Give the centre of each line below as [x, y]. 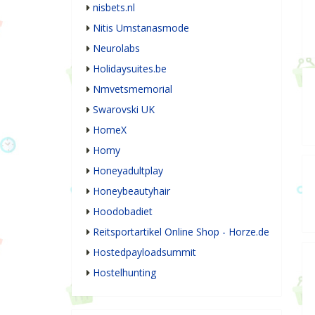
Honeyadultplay [128, 171]
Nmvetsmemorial [133, 89]
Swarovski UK [124, 110]
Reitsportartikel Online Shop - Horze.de [181, 232]
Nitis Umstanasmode [141, 28]
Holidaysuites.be [130, 69]
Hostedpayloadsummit [144, 252]
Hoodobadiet [123, 212]
